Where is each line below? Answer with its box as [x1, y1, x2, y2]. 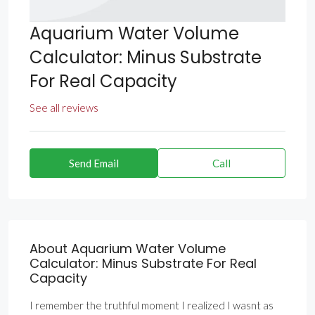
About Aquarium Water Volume [30, 240, 226, 258]
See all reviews [30, 101, 98, 115]
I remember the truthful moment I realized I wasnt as [30, 299, 274, 312]
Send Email [68, 157, 119, 170]
